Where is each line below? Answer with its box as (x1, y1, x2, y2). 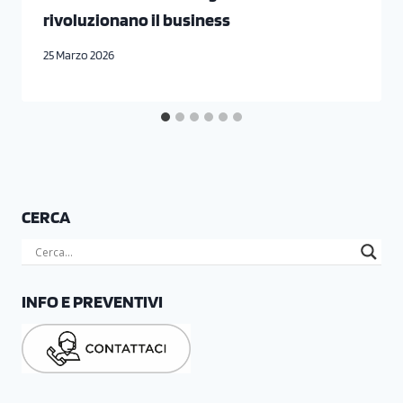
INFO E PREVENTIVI (22, 290, 163, 312)
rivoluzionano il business (43, 9, 230, 31)
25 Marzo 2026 (43, 47, 114, 62)
